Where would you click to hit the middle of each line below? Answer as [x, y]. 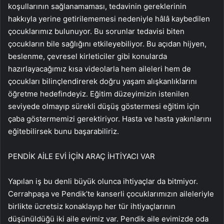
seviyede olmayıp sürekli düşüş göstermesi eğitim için [104, 106]
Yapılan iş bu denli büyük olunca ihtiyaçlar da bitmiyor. [103, 181]
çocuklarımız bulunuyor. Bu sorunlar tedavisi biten [96, 31]
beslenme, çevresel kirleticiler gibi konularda [87, 56]
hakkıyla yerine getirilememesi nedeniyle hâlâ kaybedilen [109, 19]
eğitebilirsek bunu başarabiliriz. [63, 131]
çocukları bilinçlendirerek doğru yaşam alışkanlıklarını [102, 81]
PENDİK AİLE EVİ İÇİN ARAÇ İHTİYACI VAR [81, 156]
